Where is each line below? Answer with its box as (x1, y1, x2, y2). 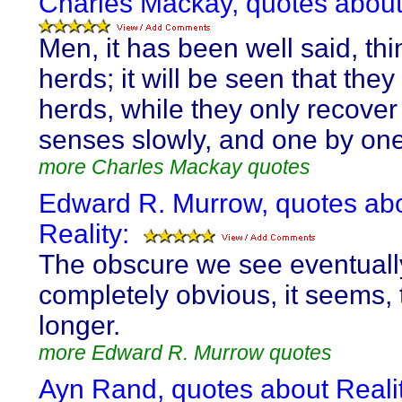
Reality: (39, 219, 129, 249)
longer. (39, 310, 120, 340)
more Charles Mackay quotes (39, 155, 310, 179)
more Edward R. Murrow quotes (39, 341, 332, 364)
